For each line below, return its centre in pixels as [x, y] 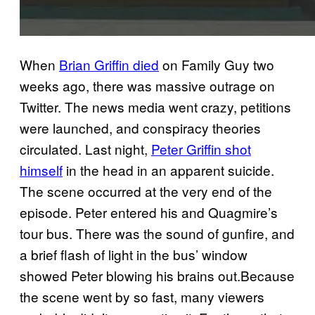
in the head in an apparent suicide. [168, 170]
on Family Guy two [217, 65]
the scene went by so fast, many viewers [142, 297]
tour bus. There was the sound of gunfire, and [157, 233]
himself [41, 170]
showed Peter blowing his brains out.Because [157, 276]
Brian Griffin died [109, 65]
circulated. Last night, [85, 149]
